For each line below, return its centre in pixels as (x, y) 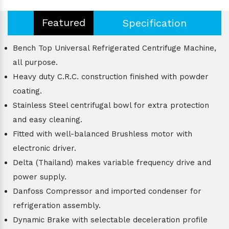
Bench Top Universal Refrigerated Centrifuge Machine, (114, 48)
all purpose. (35, 62)
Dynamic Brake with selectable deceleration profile (110, 220)
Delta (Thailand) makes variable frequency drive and (112, 162)
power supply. (40, 177)
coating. (27, 91)
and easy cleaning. (48, 119)
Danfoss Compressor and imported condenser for (107, 191)
